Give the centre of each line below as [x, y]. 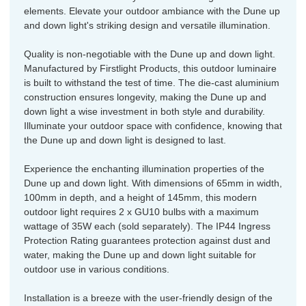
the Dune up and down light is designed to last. [125, 140]
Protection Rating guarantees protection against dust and [147, 240]
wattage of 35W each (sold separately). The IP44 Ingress [147, 226]
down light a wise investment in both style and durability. [144, 111]
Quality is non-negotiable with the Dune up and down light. [150, 54]
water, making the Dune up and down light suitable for [140, 254]
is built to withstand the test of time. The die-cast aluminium [152, 82]
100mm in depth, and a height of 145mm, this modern [140, 197]
